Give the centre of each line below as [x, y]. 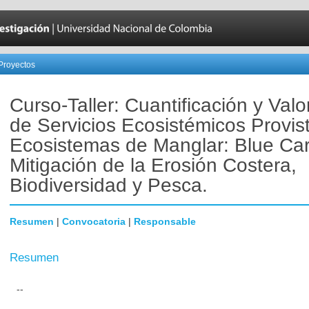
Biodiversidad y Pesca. [109, 185]
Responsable [165, 221]
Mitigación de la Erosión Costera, [153, 165]
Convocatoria [94, 221]
